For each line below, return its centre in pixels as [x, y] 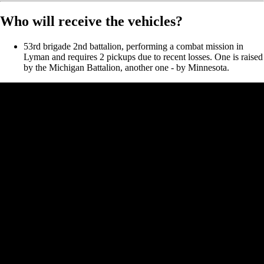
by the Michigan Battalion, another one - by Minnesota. [126, 68]
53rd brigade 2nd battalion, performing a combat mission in [133, 47]
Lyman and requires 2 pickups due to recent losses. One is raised [143, 57]
